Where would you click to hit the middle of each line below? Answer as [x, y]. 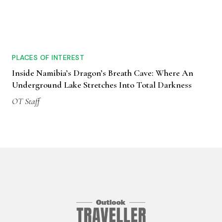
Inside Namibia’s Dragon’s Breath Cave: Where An [103, 73]
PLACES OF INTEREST [48, 58]
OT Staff [26, 101]
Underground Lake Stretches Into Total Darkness [102, 85]
